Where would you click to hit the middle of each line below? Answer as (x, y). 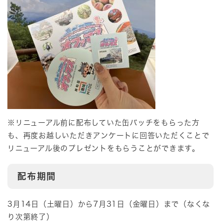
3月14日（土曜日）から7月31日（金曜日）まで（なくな (109, 204)
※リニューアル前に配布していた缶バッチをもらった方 (104, 123)
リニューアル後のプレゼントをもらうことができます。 (104, 148)
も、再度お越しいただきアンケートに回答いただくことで (109, 136)
